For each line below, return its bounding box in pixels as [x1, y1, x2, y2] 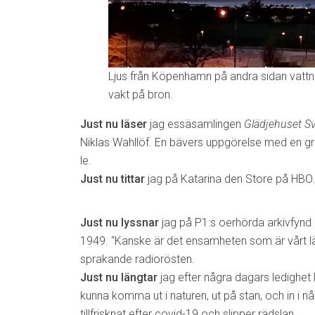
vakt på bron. [108, 87, 173, 101]
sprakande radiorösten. [80, 252, 195, 266]
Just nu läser [80, 117, 147, 131]
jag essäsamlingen [147, 117, 244, 131]
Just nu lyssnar [80, 215, 159, 229]
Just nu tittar [80, 172, 145, 186]
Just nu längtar [80, 270, 157, 284]
